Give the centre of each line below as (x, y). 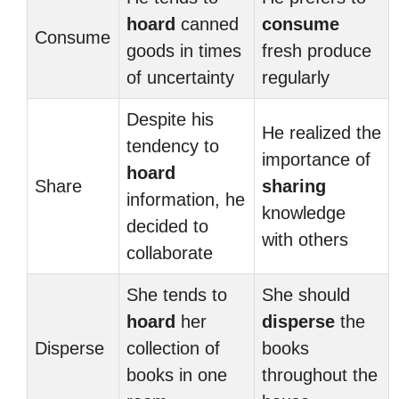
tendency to (173, 146)
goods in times (184, 51)
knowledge (304, 213)
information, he (186, 199)
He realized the (322, 133)
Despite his (170, 119)
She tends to (177, 295)
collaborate (170, 253)
